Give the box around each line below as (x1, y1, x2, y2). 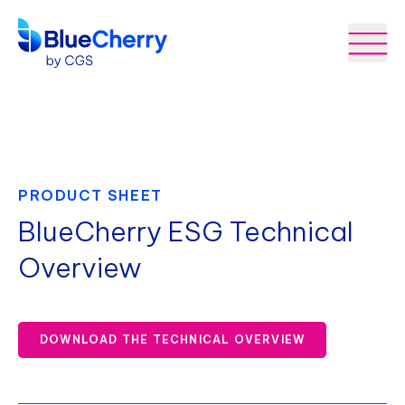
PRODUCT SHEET (18, 186, 163, 204)
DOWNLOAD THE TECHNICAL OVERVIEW (40, 333, 306, 346)
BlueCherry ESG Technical (18, 214, 353, 249)
